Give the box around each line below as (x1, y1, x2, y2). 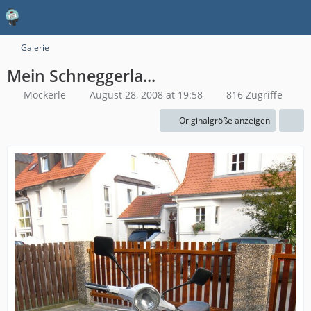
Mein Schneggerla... (7, 65, 155, 87)
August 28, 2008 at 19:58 (90, 88, 203, 101)
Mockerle (24, 88, 66, 101)
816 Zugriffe (224, 88, 283, 101)
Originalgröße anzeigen (179, 115, 270, 126)
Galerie (21, 42, 49, 53)
